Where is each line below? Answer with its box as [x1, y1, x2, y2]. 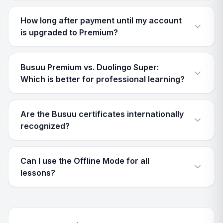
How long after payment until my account [20, 15, 182, 25]
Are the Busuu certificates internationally [20, 109, 184, 119]
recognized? [20, 121, 70, 131]
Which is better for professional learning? [20, 74, 185, 84]
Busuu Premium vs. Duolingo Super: [20, 62, 159, 72]
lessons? [20, 168, 55, 178]
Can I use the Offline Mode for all [20, 156, 149, 166]
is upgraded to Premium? [20, 27, 118, 37]
